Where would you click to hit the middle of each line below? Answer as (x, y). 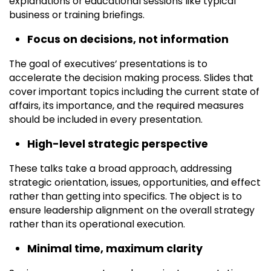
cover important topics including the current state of (134, 92)
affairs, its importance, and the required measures (126, 106)
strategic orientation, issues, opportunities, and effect (135, 183)
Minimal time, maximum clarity (115, 249)
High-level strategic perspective (118, 144)
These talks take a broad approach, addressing (120, 169)
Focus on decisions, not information (128, 40)
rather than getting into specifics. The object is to (126, 197)
